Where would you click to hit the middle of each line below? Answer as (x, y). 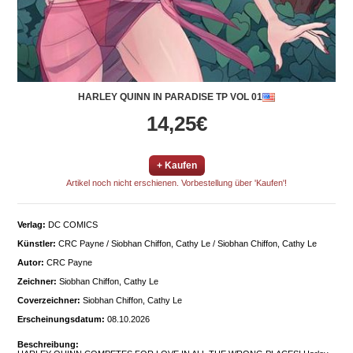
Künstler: (37, 244)
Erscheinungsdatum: (61, 320)
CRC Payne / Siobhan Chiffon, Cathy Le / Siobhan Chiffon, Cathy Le (186, 244)
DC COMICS (72, 225)
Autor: (31, 263)
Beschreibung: (48, 345)
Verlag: (32, 225)
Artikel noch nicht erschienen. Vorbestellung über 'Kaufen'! (176, 183)
